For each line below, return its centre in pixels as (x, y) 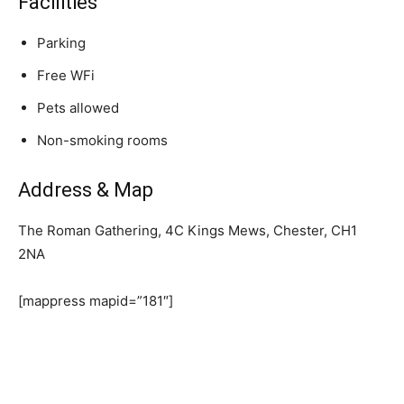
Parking (61, 43)
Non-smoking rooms (102, 141)
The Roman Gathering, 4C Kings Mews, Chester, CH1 (188, 231)
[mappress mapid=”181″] (96, 301)
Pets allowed (78, 108)
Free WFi (66, 76)
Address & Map (86, 190)
